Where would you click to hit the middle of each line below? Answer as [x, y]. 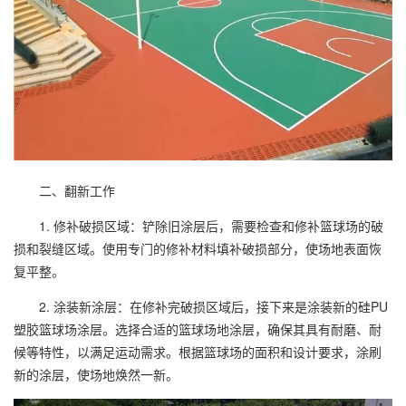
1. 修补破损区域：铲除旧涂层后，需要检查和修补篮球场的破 [198, 225]
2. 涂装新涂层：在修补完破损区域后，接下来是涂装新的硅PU [201, 306]
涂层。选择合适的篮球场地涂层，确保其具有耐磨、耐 [229, 329]
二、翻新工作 [64, 190]
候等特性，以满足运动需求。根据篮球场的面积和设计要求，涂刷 [198, 351]
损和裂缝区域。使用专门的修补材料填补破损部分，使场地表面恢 [198, 248]
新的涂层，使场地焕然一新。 [96, 374]
